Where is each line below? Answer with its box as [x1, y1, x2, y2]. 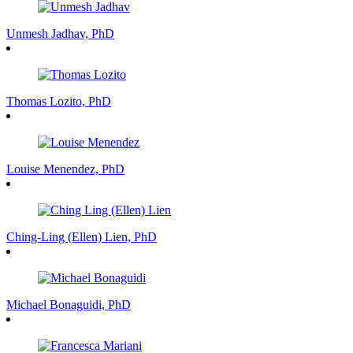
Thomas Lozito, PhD [6, 94, 111, 108]
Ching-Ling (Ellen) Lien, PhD [6, 229, 157, 243]
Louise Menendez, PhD [6, 162, 124, 176]
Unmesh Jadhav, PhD [6, 26, 114, 40]
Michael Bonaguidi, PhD [6, 297, 131, 311]
